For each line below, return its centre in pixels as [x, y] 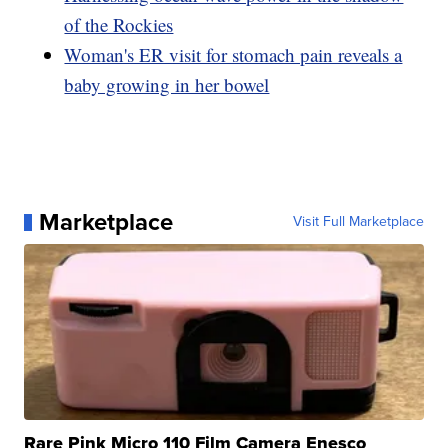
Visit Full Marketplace [358, 222]
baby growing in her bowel [167, 85]
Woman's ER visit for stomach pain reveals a [233, 55]
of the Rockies [119, 25]
